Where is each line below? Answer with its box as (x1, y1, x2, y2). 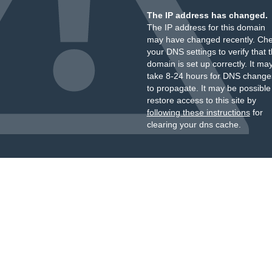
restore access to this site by (146, 95, 256, 105)
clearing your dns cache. (146, 120, 241, 129)
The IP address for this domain (146, 22, 265, 32)
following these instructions (146, 107, 250, 117)
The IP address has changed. (146, 10, 268, 20)
